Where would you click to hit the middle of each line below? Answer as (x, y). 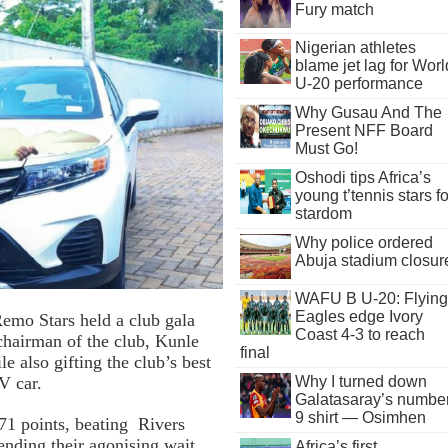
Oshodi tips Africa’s (362, 177)
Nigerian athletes (355, 47)
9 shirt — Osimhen (360, 417)
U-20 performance (358, 83)
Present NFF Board (363, 130)
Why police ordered (363, 242)
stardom (323, 213)
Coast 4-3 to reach (359, 334)
